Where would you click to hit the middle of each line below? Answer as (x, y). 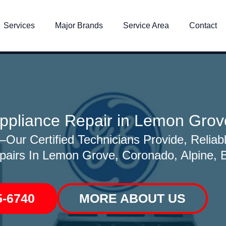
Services (19, 26)
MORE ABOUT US (132, 199)
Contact (203, 26)
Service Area (146, 26)
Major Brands (79, 26)
